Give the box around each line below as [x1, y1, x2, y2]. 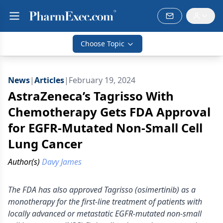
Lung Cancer [8, 135, 83, 152]
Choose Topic [81, 39, 124, 48]
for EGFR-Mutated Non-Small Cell [8, 119, 203, 136]
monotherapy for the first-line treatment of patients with [8, 196, 202, 207]
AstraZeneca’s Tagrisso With [8, 88, 174, 104]
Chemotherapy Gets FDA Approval [8, 104, 211, 120]
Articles [34, 75, 64, 86]
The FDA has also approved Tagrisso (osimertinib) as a [8, 184, 196, 195]
